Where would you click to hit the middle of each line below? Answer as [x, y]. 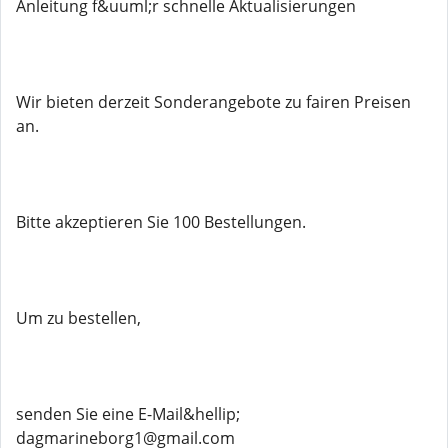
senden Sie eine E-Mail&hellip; [128, 414]
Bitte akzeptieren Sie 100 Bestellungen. [161, 222]
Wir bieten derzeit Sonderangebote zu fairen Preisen [213, 102]
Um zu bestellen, [78, 318]
